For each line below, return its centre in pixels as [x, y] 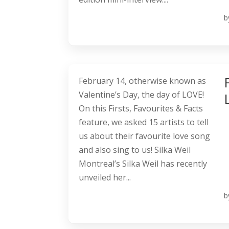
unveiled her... [105, 178]
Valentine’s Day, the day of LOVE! [142, 95]
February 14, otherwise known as [143, 81]
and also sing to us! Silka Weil [135, 150]
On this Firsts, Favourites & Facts [141, 109]
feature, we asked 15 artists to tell [144, 122]
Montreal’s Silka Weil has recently [143, 164]
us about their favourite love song [145, 136]
